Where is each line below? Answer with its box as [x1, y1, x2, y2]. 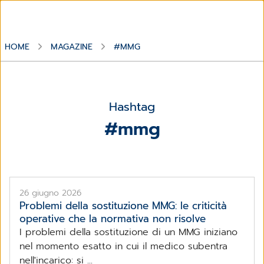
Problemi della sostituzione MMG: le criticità [19, 197, 227, 213]
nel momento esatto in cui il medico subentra [19, 239, 227, 253]
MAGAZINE [51, 40, 93, 53]
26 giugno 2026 [19, 186, 81, 199]
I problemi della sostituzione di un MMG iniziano [19, 225, 237, 239]
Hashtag [109, 97, 155, 115]
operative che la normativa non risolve [19, 210, 206, 226]
